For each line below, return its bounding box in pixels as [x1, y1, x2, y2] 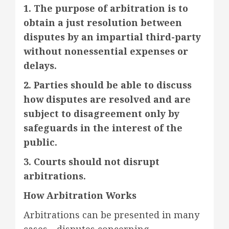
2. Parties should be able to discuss [24, 78, 192, 91]
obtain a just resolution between [24, 16, 182, 29]
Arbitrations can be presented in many [24, 208, 199, 221]
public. [24, 135, 57, 148]
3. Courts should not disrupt [24, 155, 159, 168]
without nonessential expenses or [24, 44, 188, 57]
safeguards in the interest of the [24, 121, 182, 134]
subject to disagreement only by [24, 107, 179, 120]
